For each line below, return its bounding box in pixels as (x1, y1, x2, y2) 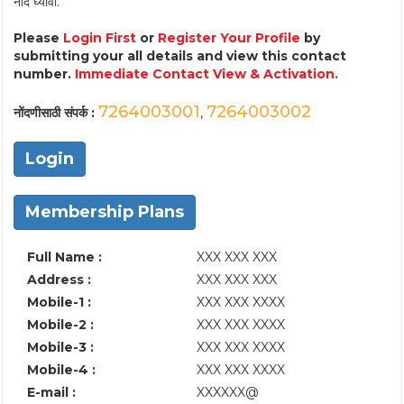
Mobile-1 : (27, 294, 91, 310)
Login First (63, 30, 136, 46)
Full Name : (27, 249, 102, 265)
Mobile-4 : (27, 362, 96, 378)
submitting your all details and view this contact (14, 48, 346, 64)
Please (14, 30, 63, 46)
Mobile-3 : (27, 339, 94, 355)
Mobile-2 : (27, 317, 94, 333)
